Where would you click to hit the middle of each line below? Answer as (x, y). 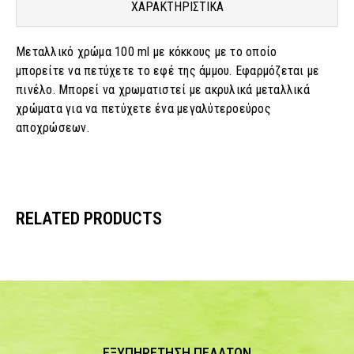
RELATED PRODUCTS (89, 219)
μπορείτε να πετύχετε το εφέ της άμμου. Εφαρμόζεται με (168, 71)
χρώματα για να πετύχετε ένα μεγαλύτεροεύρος (143, 109)
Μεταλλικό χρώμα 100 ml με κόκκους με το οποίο (147, 52)
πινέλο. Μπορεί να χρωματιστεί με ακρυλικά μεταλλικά (163, 90)
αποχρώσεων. (53, 128)
